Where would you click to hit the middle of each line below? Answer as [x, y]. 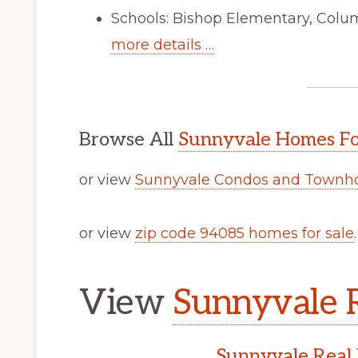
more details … [163, 44]
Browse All [129, 139]
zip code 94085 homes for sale [245, 233]
